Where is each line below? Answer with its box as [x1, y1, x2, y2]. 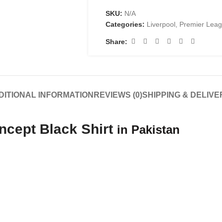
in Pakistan [117, 123, 180, 136]
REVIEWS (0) [93, 91, 142, 99]
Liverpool [146, 20, 175, 28]
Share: [105, 37, 127, 46]
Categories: [105, 20, 145, 28]
